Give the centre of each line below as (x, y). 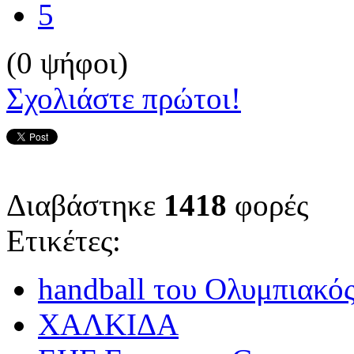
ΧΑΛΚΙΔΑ (108, 324)
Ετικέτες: (64, 241)
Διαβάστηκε (85, 205)
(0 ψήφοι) (67, 63)
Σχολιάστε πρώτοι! (124, 98)
